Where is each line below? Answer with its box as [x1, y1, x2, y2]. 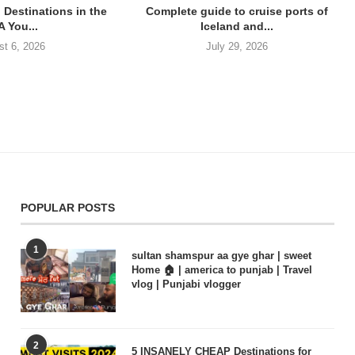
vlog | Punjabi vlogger [131, 277, 241, 290]
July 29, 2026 [206, 40, 268, 52]
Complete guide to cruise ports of [146, 4, 328, 17]
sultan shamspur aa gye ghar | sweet [131, 249, 311, 261]
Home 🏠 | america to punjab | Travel [131, 263, 312, 276]
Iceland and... [200, 19, 273, 32]
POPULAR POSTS [20, 200, 115, 214]
